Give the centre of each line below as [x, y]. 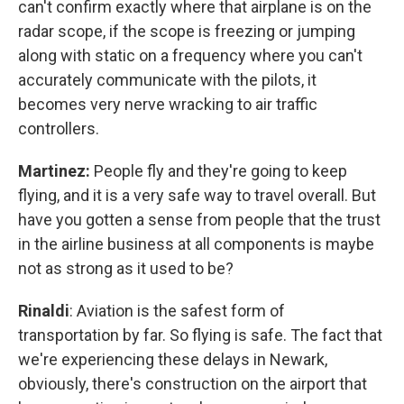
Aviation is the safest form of [181, 311]
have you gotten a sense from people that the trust [199, 220]
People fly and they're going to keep [219, 171]
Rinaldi [44, 311]
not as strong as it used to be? [126, 268]
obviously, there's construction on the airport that [193, 384]
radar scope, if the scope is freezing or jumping [187, 31]
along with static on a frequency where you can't [190, 55]
